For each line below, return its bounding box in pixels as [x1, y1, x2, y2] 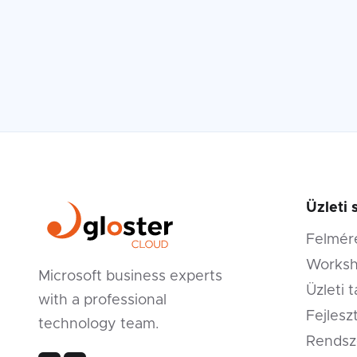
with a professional [38, 292, 167, 308]
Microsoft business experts [38, 269, 222, 284]
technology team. [38, 316, 159, 331]
